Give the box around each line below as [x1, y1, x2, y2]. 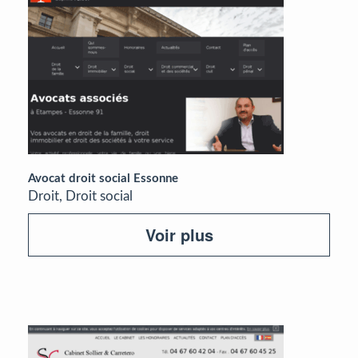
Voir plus [145, 223, 213, 246]
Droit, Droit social [28, 189, 133, 203]
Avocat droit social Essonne [28, 173, 178, 185]
